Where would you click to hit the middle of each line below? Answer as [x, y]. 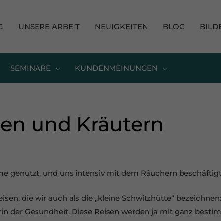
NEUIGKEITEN [121, 26]
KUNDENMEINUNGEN [116, 68]
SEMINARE [31, 68]
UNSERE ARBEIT [49, 26]
